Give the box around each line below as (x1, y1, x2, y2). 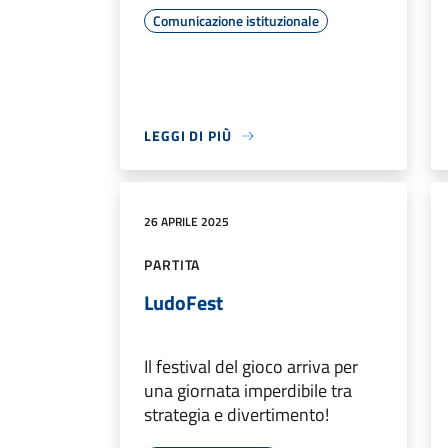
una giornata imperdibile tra (144, 377, 352, 405)
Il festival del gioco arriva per (144, 353, 358, 381)
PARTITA (144, 254, 201, 276)
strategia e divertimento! (144, 401, 329, 429)
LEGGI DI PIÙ (144, 125, 232, 147)
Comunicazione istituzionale (153, 10, 319, 32)
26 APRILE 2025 (144, 212, 229, 232)
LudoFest (144, 287, 223, 319)
